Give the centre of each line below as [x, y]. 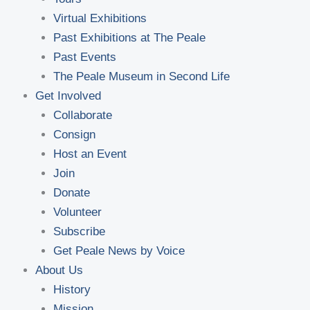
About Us [59, 270]
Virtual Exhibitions [100, 18]
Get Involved [68, 95]
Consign [74, 134]
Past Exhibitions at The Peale [129, 37]
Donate [71, 192]
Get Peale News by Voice [119, 250]
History [72, 289]
